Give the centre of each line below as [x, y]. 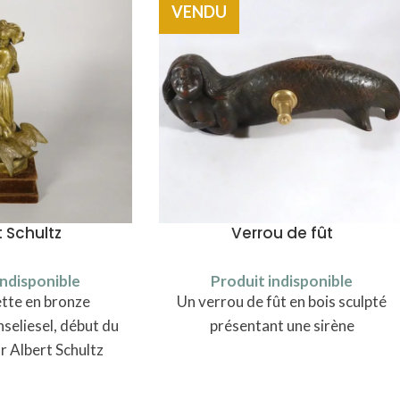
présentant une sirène [282, 325]
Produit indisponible [282, 280]
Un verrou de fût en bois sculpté [282, 301]
